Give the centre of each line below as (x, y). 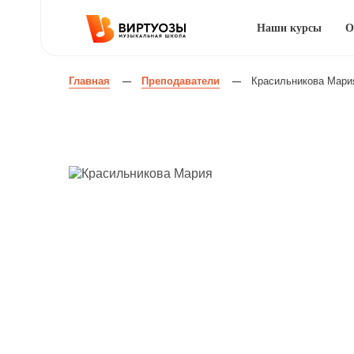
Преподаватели (181, 81)
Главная (89, 81)
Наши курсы (289, 28)
